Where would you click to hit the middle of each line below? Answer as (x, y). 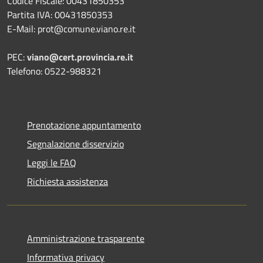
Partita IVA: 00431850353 (60, 14)
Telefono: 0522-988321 (54, 71)
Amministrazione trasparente (86, 238)
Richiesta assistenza (68, 181)
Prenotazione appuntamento (84, 125)
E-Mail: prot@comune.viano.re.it (71, 28)
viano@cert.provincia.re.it (80, 57)
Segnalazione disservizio (75, 144)
